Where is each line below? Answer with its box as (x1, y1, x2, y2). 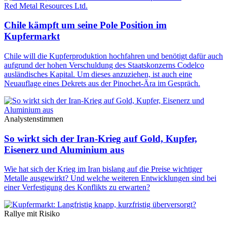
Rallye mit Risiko (4, 209, 60, 218)
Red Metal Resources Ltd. (4, 1, 88, 10)
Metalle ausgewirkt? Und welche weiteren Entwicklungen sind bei (4, 174, 216, 183)
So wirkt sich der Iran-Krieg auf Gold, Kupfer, (4, 133, 197, 144)
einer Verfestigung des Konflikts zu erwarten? (4, 183, 150, 192)
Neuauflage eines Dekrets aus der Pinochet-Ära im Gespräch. (4, 79, 200, 88)
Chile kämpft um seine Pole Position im (4, 20, 167, 31)
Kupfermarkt (4, 31, 60, 42)
